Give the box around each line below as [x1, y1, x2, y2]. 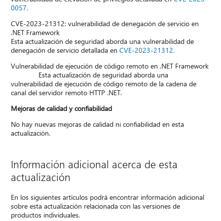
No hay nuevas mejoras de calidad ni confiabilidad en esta [11, 119, 184, 129]
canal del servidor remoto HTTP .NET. [11, 88, 122, 98]
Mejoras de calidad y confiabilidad [11, 104, 112, 113]
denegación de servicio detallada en [11, 45, 120, 55]
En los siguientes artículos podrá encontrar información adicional [11, 192, 205, 202]
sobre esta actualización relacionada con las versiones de [11, 201, 181, 211]
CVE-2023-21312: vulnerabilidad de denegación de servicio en [11, 19, 199, 29]
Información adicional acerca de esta [11, 157, 178, 171]
